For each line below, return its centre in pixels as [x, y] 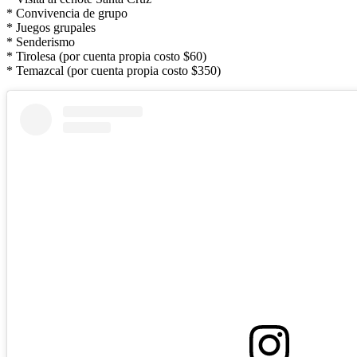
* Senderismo [41, 41]
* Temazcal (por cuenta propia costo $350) [114, 70]
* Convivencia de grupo [67, 13]
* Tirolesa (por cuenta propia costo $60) [106, 56]
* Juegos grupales [51, 27]
